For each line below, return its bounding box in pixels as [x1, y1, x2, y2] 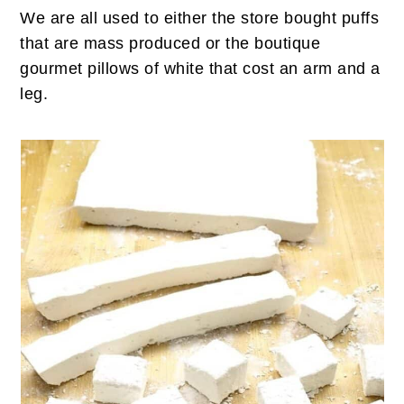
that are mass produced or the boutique [20, 34, 321, 52]
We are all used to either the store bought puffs [20, 9, 380, 27]
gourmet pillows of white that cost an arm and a [20, 60, 381, 78]
